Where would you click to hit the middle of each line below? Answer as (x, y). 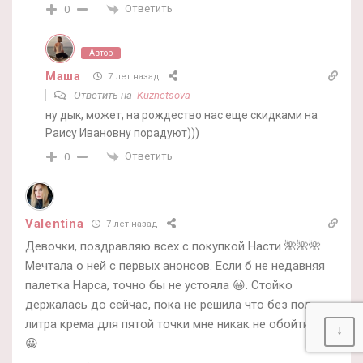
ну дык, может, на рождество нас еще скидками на (181, 115)
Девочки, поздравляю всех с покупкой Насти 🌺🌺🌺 (173, 246)
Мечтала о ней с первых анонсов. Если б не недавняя (175, 265)
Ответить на (104, 95)
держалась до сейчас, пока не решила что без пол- (171, 304)
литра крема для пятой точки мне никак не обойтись (174, 324)
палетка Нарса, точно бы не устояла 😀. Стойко (159, 285)
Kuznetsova (164, 95)
